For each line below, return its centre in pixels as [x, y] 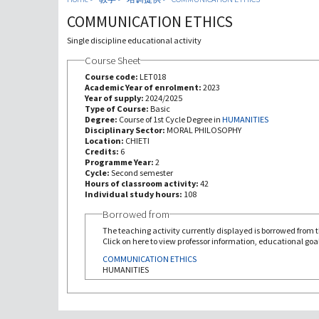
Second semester [142, 172]
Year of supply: [115, 98]
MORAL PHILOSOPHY [204, 130]
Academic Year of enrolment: [143, 87]
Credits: [102, 151]
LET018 [152, 76]
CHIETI [137, 140]
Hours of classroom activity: [142, 183]
